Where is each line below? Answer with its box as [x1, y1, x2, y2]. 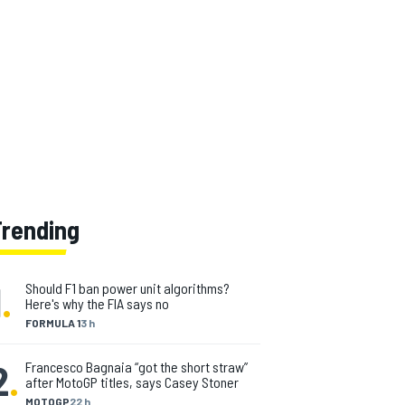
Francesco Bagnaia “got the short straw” [25, 358, 248, 375]
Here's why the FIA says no [25, 295, 169, 312]
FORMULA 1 [25, 316, 80, 329]
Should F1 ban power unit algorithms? [25, 279, 230, 297]
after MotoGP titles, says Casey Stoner [25, 373, 239, 391]
